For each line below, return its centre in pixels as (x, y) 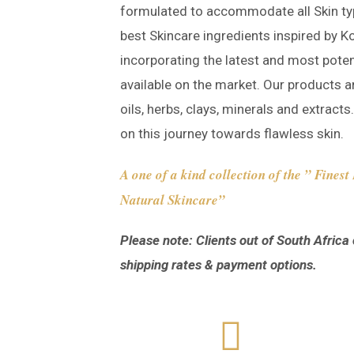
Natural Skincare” (173, 200)
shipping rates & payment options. (218, 265)
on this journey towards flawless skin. (232, 134)
